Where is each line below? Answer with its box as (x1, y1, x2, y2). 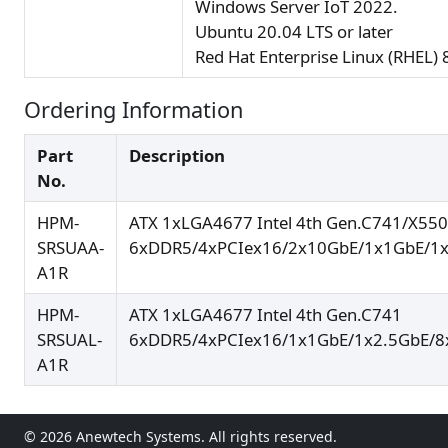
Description (129, 144, 225, 168)
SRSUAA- (37, 236, 104, 260)
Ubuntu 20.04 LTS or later (195, 20, 393, 44)
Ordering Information (24, 95, 243, 125)
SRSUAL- (37, 328, 102, 352)
